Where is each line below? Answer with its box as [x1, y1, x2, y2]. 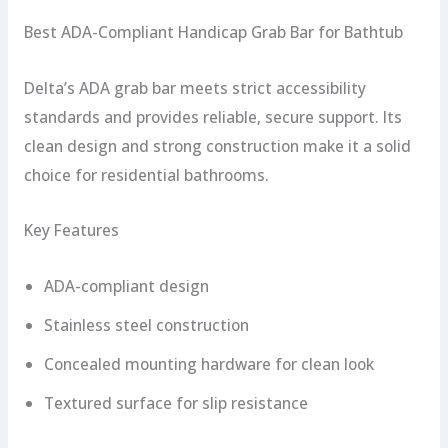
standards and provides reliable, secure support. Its [23, 105, 402, 128]
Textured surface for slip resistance [43, 391, 308, 414]
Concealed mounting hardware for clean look [43, 352, 374, 375]
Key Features [23, 219, 119, 242]
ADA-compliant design [43, 274, 209, 297]
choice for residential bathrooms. [23, 163, 269, 186]
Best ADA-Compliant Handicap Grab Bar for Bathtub [23, 21, 403, 44]
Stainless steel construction [43, 313, 249, 336]
